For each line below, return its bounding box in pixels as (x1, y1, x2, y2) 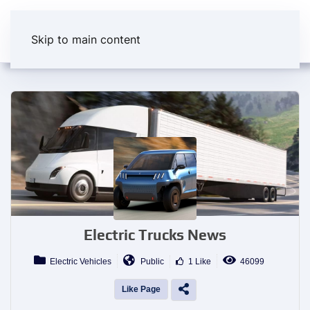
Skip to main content (31, 33, 140, 46)
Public (134, 257, 164, 266)
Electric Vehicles (46, 257, 111, 266)
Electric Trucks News (84, 226, 226, 244)
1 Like (184, 257, 211, 266)
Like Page (121, 284, 161, 294)
